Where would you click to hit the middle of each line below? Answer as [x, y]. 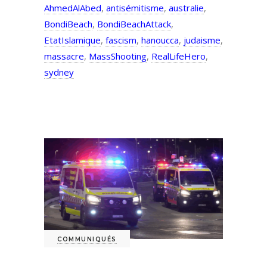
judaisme [202, 40]
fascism [121, 40]
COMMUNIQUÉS [87, 240]
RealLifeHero [178, 56]
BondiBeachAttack [134, 24]
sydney [59, 72]
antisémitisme [135, 8]
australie [186, 8]
